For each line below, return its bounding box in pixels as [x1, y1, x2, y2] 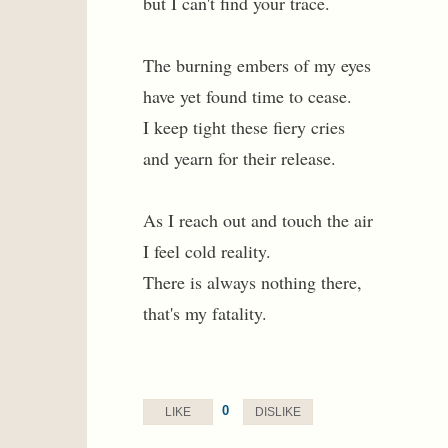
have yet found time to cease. [143, 84, 352, 108]
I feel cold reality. [143, 239, 271, 263]
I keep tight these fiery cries [143, 115, 345, 139]
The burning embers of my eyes [143, 53, 371, 77]
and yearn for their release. [143, 146, 336, 170]
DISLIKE [255, 405, 301, 419]
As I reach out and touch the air [143, 208, 373, 232]
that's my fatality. [143, 301, 267, 325]
